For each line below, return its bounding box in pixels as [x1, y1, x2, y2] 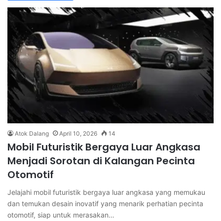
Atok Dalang [15, 130, 49, 138]
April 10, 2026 [59, 130, 97, 138]
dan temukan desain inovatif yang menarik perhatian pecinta [7, 199, 203, 208]
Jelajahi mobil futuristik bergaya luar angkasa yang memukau [7, 188, 205, 197]
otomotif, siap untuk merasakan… [7, 211, 114, 220]
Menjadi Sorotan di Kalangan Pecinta [7, 154, 195, 168]
